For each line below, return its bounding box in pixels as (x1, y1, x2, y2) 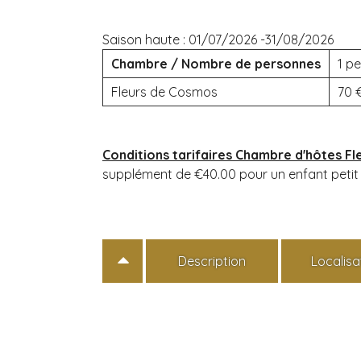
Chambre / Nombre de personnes (111, 55, 321, 72)
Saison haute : (102, 31, 189, 48)
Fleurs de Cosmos (111, 83, 218, 100)
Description (177, 252, 246, 269)
